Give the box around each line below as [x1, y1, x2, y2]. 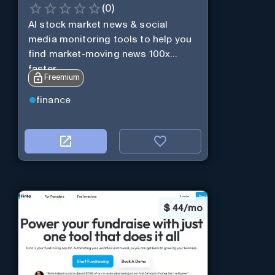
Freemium [44, 73, 80, 82]
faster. [28, 63, 58, 74]
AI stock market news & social [28, 19, 168, 29]
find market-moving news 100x [28, 48, 171, 59]
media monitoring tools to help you [28, 34, 192, 44]
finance [36, 95, 71, 106]
